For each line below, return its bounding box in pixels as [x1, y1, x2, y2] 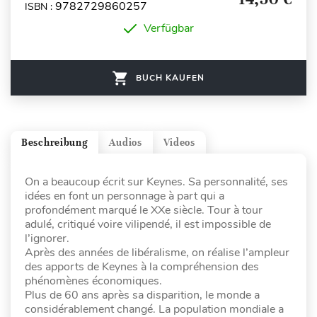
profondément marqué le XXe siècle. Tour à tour [25, 202, 263, 219]
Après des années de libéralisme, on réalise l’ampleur [25, 245, 289, 261]
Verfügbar [143, 21, 194, 37]
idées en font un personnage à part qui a [25, 188, 224, 204]
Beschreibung [21, 136, 88, 149]
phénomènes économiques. [25, 273, 162, 289]
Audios [109, 136, 142, 149]
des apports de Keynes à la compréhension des [25, 259, 259, 275]
